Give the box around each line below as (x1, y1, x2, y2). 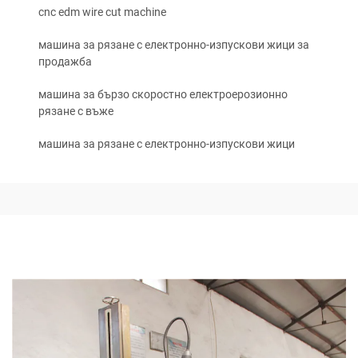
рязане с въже (38, 105, 113, 117)
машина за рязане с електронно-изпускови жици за (38, 38, 309, 51)
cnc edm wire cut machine (38, 6, 166, 18)
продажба (38, 55, 92, 68)
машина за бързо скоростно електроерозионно (38, 88, 288, 101)
